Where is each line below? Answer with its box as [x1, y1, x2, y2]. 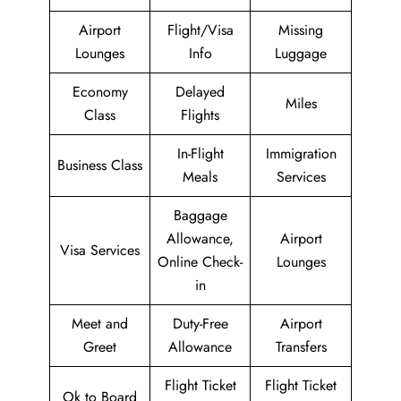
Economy [72, 81, 128, 103]
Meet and [72, 313, 128, 335]
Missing [278, 20, 323, 41]
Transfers [275, 337, 327, 358]
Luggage [275, 43, 327, 64]
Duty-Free [172, 313, 228, 335]
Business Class [57, 155, 142, 176]
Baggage [173, 205, 227, 226]
